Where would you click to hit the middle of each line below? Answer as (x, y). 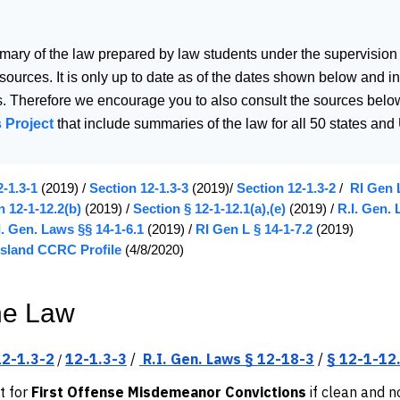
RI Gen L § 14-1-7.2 (254, 229)
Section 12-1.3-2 (286, 188)
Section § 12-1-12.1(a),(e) (208, 208)
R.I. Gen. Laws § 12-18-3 (229, 358)
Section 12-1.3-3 (139, 188)
